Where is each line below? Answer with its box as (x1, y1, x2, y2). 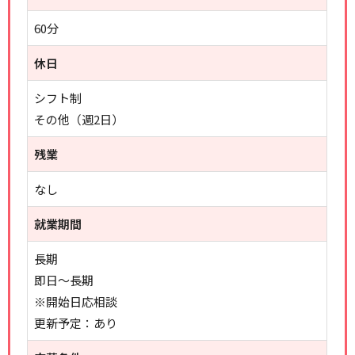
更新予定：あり (34, 315, 118, 331)
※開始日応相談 (34, 293, 118, 310)
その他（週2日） (34, 111, 124, 128)
